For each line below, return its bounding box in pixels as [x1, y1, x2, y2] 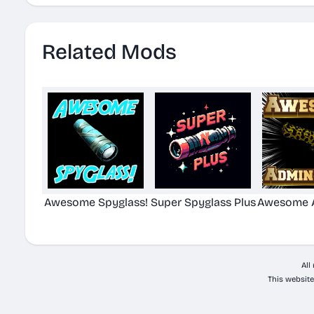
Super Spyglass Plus [150, 196, 256, 209]
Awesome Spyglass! [43, 196, 148, 209]
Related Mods [42, 39, 177, 64]
